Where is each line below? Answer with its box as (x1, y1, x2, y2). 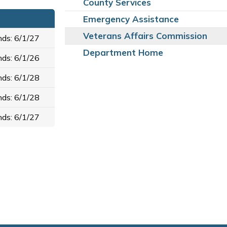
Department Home (83, 47, 163, 58)
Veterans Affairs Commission (83, 30, 207, 42)
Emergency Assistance (83, 14, 179, 25)
